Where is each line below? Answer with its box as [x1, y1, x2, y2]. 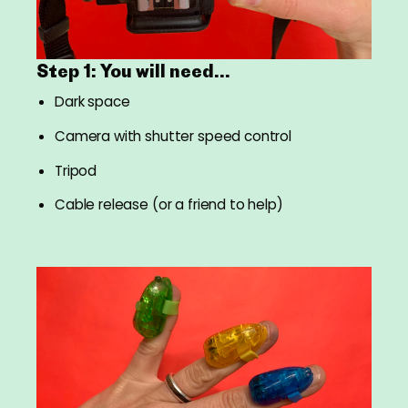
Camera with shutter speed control [55, 126, 291, 146]
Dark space [55, 92, 130, 111]
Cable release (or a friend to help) [55, 195, 283, 215]
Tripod [55, 160, 97, 180]
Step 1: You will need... [36, 60, 230, 82]
